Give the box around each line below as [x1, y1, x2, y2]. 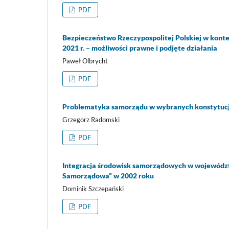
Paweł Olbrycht [62, 57, 108, 65]
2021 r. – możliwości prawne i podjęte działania [62, 43, 217, 53]
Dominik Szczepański [62, 185, 124, 193]
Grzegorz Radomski [62, 116, 120, 124]
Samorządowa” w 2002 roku [62, 171, 154, 180]
